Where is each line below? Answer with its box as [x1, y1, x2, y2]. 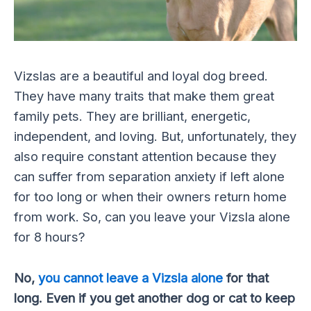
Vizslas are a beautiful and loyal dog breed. [14, 68, 268, 84]
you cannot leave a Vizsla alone [38, 269, 223, 285]
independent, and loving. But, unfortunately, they [14, 128, 296, 144]
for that [223, 269, 269, 285]
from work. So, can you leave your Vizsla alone [14, 209, 290, 225]
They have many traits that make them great [14, 88, 274, 104]
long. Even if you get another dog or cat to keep [14, 289, 295, 305]
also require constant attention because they [14, 149, 276, 165]
